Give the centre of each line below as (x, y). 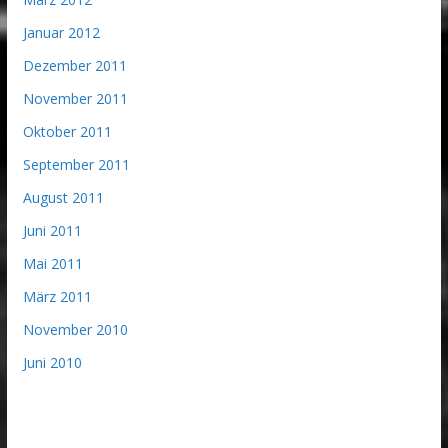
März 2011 (57, 296)
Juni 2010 (52, 362)
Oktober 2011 (67, 131)
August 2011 (63, 197)
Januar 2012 (61, 32)
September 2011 (76, 164)
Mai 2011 (52, 263)
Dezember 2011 (74, 65)
